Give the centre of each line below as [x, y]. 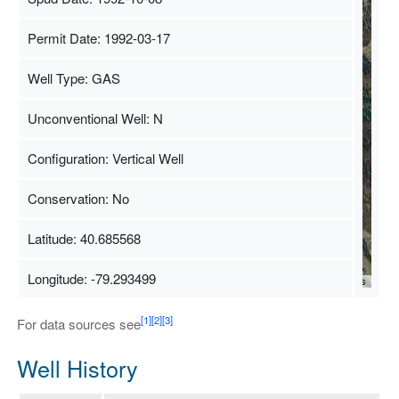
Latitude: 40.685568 [84, 238]
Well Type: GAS [73, 77]
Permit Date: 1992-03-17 [98, 37]
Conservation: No [78, 198]
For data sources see [78, 323]
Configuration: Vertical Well [105, 158]
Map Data [206, 281]
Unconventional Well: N [95, 118]
